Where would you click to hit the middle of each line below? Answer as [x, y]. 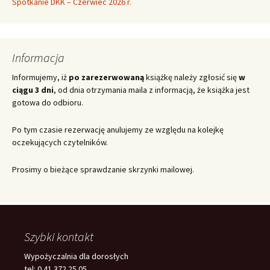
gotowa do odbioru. [48, 103]
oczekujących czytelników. [60, 143]
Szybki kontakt [59, 237]
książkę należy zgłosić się [191, 77]
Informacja [38, 58]
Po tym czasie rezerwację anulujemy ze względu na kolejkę [118, 130]
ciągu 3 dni [33, 90]
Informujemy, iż [40, 77]
